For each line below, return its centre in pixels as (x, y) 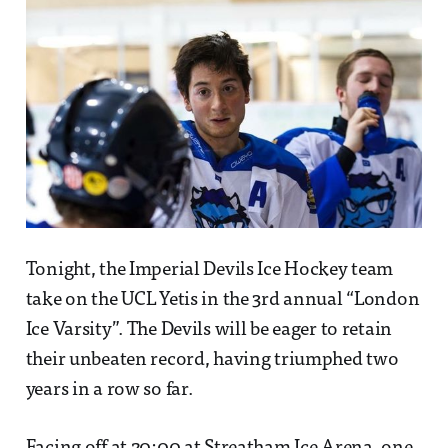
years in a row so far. (109, 391)
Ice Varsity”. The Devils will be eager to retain (209, 331)
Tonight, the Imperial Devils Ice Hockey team (209, 271)
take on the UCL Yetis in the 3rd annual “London (222, 301)
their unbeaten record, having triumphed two (212, 361)
